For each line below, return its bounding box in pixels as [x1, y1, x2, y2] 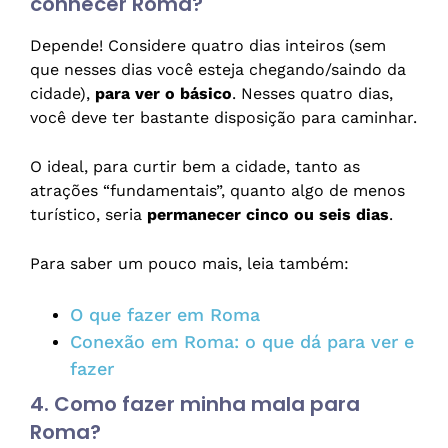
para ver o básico [95, 84, 232, 104]
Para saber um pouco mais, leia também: [30, 254, 349, 274]
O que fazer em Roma [70, 304, 260, 326]
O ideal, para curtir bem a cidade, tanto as [30, 157, 360, 177]
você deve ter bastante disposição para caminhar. [30, 108, 417, 128]
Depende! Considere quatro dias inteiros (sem [30, 36, 386, 56]
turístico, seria [30, 205, 147, 225]
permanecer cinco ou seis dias [147, 205, 389, 225]
